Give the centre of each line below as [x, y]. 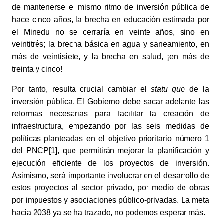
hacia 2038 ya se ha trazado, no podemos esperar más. [109, 213]
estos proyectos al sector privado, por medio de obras [110, 188]
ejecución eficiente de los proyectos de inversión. [110, 163]
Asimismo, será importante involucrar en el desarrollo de [110, 176]
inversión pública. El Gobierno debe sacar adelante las [110, 102]
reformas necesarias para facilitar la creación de [110, 114]
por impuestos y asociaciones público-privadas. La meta [110, 200]
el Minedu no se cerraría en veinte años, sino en [110, 32]
